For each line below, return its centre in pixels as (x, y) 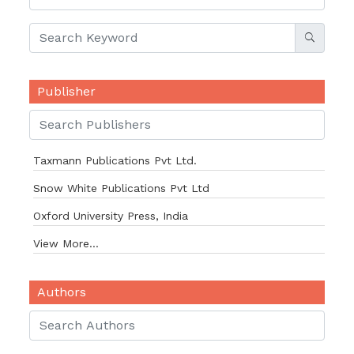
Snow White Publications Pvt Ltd (121, 188)
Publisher (66, 91)
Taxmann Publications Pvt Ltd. (115, 160)
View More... (66, 243)
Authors (62, 292)
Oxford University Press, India (111, 216)
